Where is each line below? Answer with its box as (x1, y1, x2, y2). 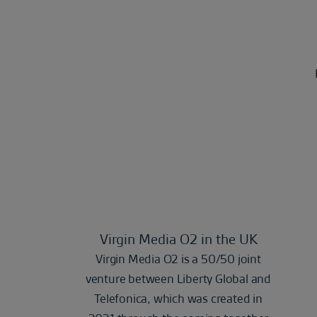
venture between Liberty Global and (85, 270, 272, 287)
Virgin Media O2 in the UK (99, 229, 258, 249)
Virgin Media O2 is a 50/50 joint (96, 250, 261, 267)
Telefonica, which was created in (94, 290, 263, 307)
